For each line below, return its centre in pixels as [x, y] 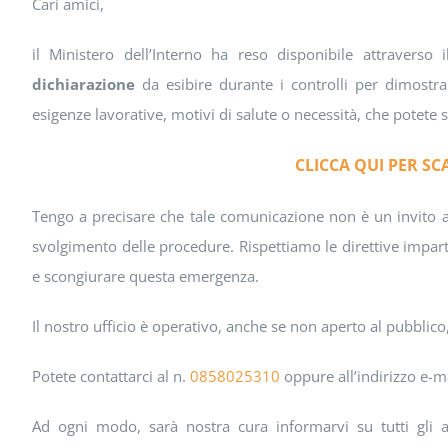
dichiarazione [83, 83]
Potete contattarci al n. [110, 375]
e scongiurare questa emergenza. [145, 275]
